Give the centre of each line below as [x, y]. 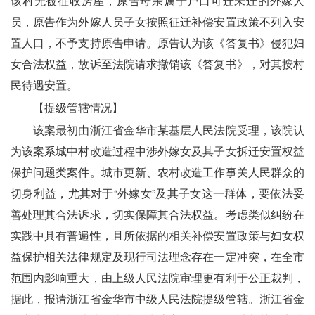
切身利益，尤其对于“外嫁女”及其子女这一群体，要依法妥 [157, 193]
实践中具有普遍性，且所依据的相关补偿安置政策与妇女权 [157, 235]
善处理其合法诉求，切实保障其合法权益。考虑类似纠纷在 [157, 214]
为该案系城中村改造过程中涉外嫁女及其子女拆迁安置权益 [157, 150]
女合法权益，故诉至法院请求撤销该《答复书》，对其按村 [157, 63]
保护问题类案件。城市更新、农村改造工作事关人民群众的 [157, 172]
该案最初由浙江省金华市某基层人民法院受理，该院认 [157, 129]
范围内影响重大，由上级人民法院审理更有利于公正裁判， [157, 277]
